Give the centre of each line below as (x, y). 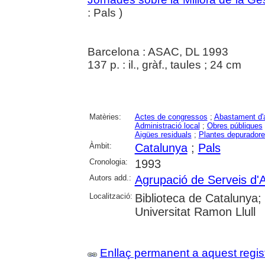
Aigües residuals (163, 135)
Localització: (111, 196)
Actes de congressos (171, 117)
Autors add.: (110, 178)
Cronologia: (108, 162)
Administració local (167, 126)
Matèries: (105, 117)
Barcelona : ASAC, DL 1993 (158, 52)
